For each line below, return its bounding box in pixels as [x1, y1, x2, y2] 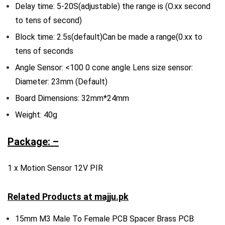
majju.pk [94, 191, 129, 202]
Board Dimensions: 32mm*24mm [15, 93, 129, 103]
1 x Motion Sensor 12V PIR [8, 163, 103, 173]
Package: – [8, 136, 59, 148]
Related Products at [8, 191, 94, 202]
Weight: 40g [15, 110, 57, 120]
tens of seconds [15, 46, 73, 56]
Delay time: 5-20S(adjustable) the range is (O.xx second [15, 2, 210, 11]
